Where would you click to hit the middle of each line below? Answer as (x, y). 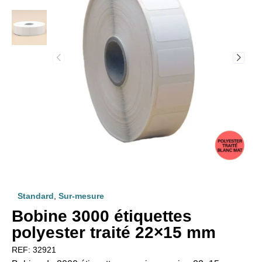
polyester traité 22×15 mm (114, 232)
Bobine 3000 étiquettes (102, 216)
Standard (36, 196)
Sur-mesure (81, 196)
